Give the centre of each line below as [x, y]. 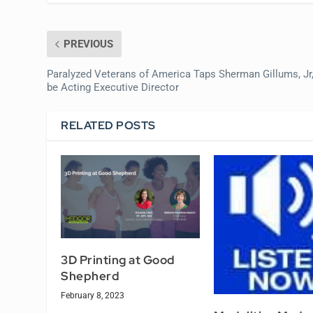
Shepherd [90, 276]
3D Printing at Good [118, 260]
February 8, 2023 [93, 296]
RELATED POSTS [108, 126]
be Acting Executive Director [113, 88]
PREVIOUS [89, 44]
